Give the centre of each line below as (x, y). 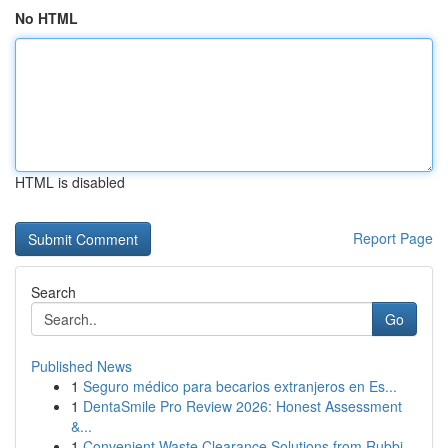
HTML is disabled (70, 182)
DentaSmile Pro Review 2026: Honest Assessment (242, 406)
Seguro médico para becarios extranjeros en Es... (240, 386)
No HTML (46, 18)
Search (53, 292)
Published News (81, 366)
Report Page (393, 238)
